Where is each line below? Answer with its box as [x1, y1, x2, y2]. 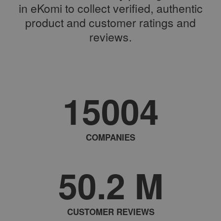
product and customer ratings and [25, 14, 196, 31]
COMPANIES [86, 131, 135, 144]
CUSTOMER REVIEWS [67, 206, 154, 218]
